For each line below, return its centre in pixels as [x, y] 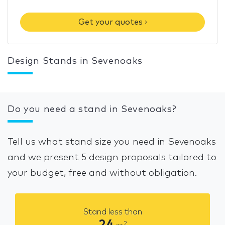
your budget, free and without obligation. [102, 173]
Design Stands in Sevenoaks [75, 61]
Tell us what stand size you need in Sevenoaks [112, 142]
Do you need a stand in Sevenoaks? [92, 109]
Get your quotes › [113, 22]
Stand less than [113, 212]
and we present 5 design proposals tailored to [112, 157]
